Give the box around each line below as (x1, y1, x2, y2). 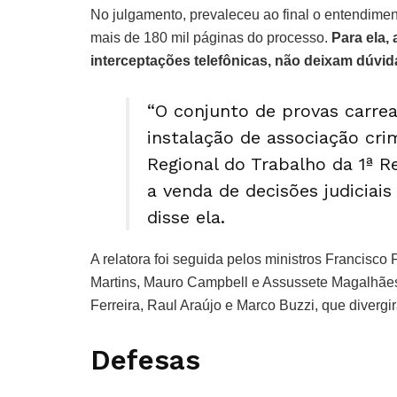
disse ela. (147, 206, 231, 228)
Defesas (90, 344, 209, 377)
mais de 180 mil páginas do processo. (90, 30, 331, 45)
